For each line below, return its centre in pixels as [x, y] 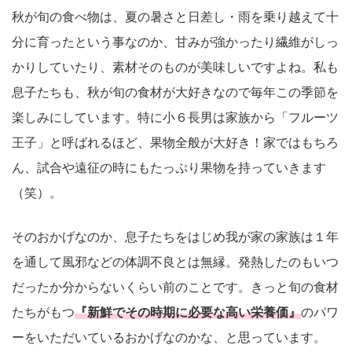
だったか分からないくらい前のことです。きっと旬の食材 [175, 288]
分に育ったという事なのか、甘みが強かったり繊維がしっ [175, 42]
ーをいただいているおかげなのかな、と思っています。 [169, 338]
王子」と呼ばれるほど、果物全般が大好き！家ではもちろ [175, 143]
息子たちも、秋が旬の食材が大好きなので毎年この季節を [175, 93]
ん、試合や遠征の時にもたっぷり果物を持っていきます [169, 168]
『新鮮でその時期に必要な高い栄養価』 [188, 313]
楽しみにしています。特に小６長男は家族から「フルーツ [175, 118]
